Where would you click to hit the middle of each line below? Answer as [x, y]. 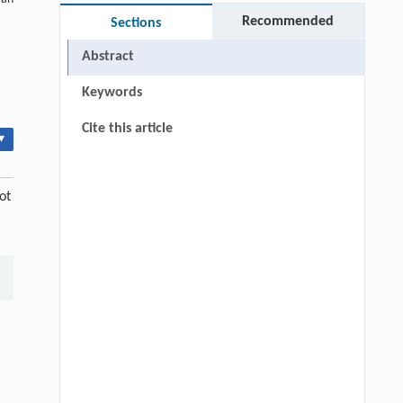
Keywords [112, 93]
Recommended [288, 22]
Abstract [107, 57]
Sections [136, 24]
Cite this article [127, 129]
